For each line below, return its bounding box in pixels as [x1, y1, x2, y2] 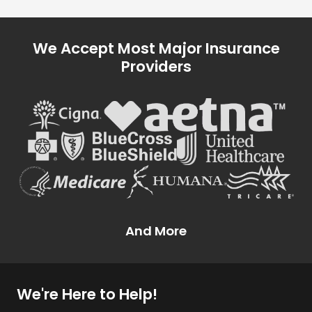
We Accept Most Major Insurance [32, 38, 280, 60]
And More [125, 222, 187, 240]
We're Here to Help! [17, 283, 157, 306]
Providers [120, 56, 192, 78]
